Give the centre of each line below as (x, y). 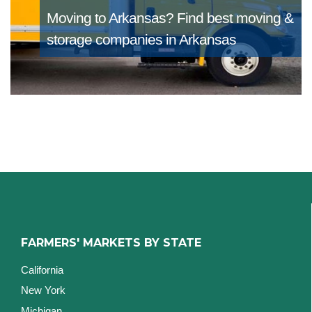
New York (43, 290)
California (42, 270)
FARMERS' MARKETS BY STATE (111, 242)
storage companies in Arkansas (141, 40)
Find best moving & (235, 18)
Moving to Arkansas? (111, 18)
